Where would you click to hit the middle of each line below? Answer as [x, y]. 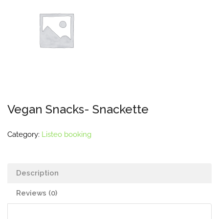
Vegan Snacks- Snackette [78, 109]
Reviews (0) [37, 193]
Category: [24, 134]
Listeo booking [66, 134]
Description [37, 173]
